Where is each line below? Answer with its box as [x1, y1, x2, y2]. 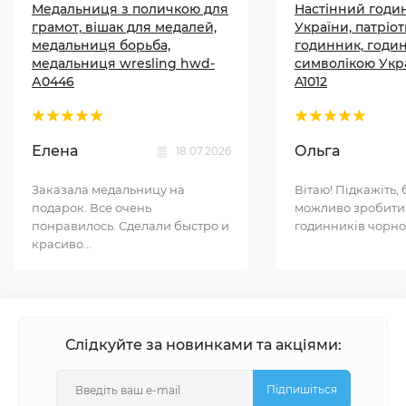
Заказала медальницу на [32, 182, 185, 197]
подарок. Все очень [32, 200, 151, 215]
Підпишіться [266, 382, 337, 396]
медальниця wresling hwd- [32, 55, 215, 72]
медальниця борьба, [32, 37, 170, 53]
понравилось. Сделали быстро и [32, 218, 229, 233]
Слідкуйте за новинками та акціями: [64, 336, 342, 353]
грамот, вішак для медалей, [32, 19, 217, 35]
